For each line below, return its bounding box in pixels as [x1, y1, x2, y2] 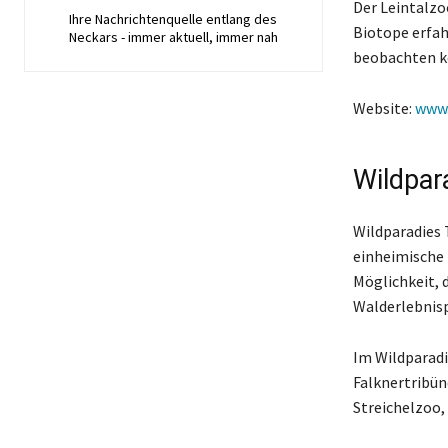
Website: [352, 98, 415, 119]
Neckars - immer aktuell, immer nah [68, 28, 278, 47]
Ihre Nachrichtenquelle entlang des [69, 10, 278, 29]
